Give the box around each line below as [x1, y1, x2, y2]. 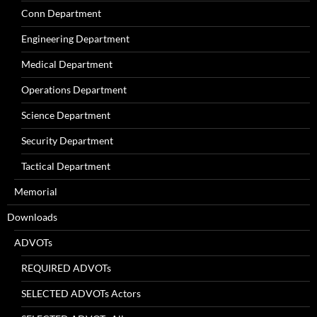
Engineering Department [21, 32, 129, 45]
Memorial [14, 185, 57, 197]
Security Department [21, 134, 113, 146]
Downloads [7, 210, 57, 223]
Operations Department [21, 83, 127, 96]
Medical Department [21, 57, 113, 70]
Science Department [21, 108, 110, 121]
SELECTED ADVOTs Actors [21, 287, 141, 299]
